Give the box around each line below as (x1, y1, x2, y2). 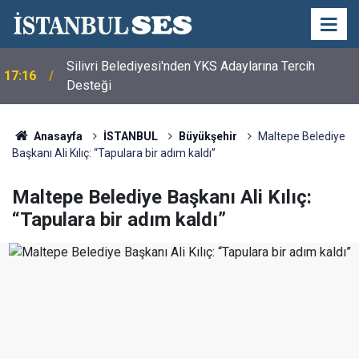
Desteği (67, 78, 111, 93)
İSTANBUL (103, 130, 158, 143)
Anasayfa (30, 130, 83, 143)
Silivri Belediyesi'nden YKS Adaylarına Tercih (67, 58, 315, 74)
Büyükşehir (178, 130, 237, 143)
